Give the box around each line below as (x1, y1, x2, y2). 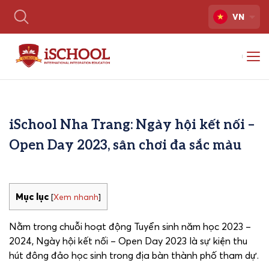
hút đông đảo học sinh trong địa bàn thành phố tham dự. (9, 249, 259, 262)
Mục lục (16, 191, 49, 202)
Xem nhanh (53, 192, 98, 202)
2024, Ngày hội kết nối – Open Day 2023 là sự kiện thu (9, 235, 247, 247)
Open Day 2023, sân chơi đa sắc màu (9, 136, 241, 153)
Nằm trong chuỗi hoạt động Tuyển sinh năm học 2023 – (9, 220, 251, 233)
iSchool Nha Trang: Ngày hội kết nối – (9, 115, 255, 132)
